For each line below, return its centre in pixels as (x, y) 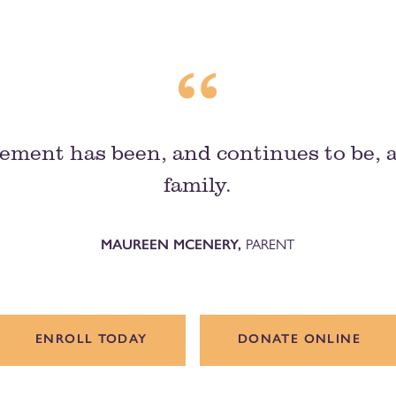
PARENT (270, 244)
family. (198, 183)
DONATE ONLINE (299, 338)
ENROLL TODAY (91, 338)
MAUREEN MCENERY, (174, 244)
